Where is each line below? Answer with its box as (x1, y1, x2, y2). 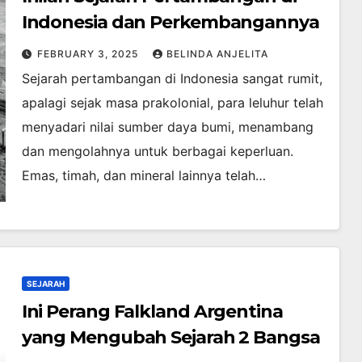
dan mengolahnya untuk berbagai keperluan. (21, 143, 293, 160)
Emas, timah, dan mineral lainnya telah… (21, 167, 266, 184)
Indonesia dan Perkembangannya (21, 11, 319, 34)
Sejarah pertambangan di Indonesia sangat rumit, (21, 70, 322, 87)
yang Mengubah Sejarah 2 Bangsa (21, 326, 320, 349)
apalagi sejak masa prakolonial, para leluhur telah (21, 95, 323, 112)
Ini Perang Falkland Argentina (21, 301, 283, 323)
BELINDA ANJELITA (166, 48, 268, 61)
